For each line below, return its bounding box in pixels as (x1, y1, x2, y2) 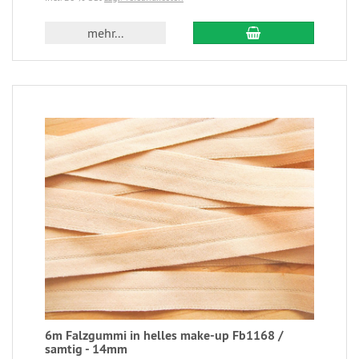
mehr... (87, 25, 124, 42)
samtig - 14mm (45, 340, 127, 357)
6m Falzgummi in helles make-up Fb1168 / (45, 326, 284, 344)
